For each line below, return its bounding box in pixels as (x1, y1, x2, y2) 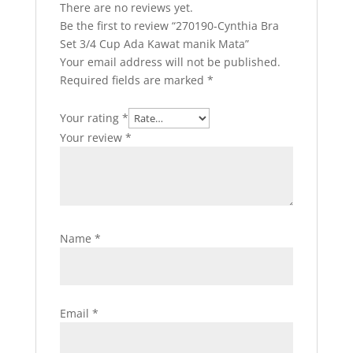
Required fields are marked (59, 72, 207, 87)
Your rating (59, 110, 122, 125)
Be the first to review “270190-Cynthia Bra (59, 17, 279, 33)
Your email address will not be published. (59, 54, 281, 69)
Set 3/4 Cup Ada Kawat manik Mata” (59, 35, 249, 51)
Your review (59, 129, 125, 145)
